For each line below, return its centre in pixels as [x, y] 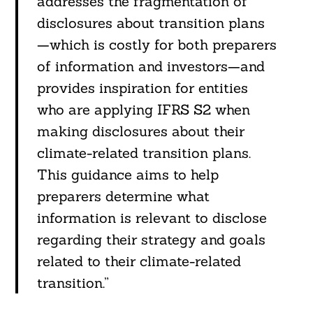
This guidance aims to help [128, 175]
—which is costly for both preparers [156, 45]
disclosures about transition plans [151, 23]
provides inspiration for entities [142, 88]
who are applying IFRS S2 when [143, 110]
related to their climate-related [139, 261]
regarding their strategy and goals [151, 240]
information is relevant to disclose [152, 218]
